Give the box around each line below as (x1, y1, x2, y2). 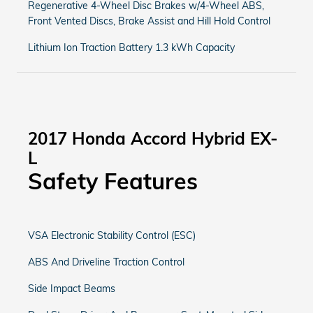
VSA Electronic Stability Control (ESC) (28, 229, 196, 242)
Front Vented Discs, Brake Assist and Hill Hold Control (28, 15, 270, 27)
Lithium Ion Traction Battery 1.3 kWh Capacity (28, 41, 235, 54)
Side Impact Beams (28, 282, 115, 295)
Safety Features (28, 167, 198, 195)
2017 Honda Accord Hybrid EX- (28, 128, 278, 149)
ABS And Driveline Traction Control (28, 256, 184, 268)
